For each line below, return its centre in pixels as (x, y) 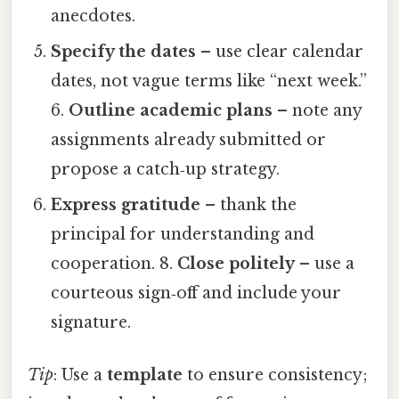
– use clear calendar (280, 52)
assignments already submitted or (189, 140)
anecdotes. (94, 16)
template (145, 375)
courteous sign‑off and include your (196, 293)
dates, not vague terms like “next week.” (209, 81)
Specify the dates (124, 52)
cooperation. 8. (114, 264)
